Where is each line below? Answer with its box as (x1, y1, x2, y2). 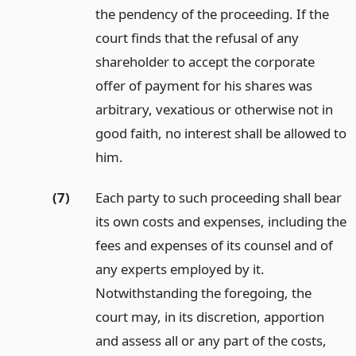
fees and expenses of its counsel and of (95, 235, 333, 254)
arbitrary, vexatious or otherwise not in (95, 100, 333, 119)
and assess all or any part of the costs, (95, 331, 327, 350)
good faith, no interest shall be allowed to (95, 124, 346, 143)
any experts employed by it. (95, 259, 265, 278)
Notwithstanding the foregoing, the (95, 283, 311, 302)
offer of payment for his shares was (95, 76, 312, 95)
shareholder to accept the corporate (95, 52, 315, 72)
